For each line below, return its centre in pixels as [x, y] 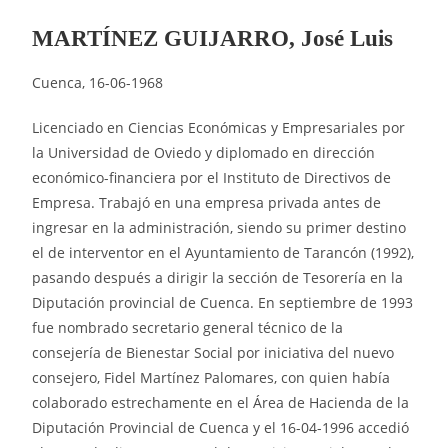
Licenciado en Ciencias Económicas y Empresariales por [219, 127]
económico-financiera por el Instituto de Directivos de [212, 177]
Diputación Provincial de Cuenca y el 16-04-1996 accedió [221, 427]
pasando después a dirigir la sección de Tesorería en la [218, 277]
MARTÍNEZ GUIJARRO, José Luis [213, 38]
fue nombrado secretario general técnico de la [188, 327]
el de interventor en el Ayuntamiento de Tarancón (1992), [223, 252]
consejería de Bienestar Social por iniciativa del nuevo [213, 352]
